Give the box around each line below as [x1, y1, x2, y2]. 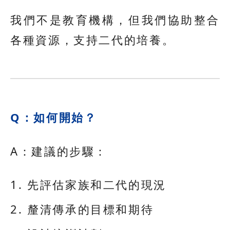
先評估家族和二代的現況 [27, 177, 167, 192]
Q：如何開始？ [10, 109, 97, 125]
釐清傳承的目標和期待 [27, 201, 154, 217]
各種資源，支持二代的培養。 [10, 32, 175, 48]
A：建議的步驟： [10, 143, 108, 159]
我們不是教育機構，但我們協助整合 [10, 12, 220, 28]
